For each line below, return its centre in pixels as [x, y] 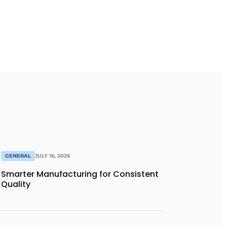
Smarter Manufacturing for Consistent [80, 174]
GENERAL [18, 156]
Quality [16, 184]
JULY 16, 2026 [52, 156]
